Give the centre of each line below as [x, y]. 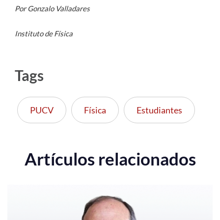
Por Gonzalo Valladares [52, 9]
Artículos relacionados [110, 159]
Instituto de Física [44, 34]
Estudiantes [159, 110]
